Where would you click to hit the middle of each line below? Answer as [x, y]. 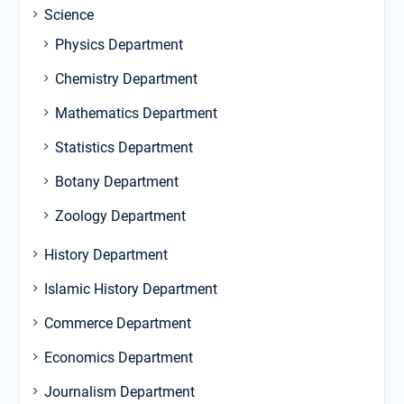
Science [69, 15]
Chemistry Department [126, 79]
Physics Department [119, 45]
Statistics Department [124, 148]
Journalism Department [119, 392]
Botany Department [116, 182]
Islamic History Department [130, 289]
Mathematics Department [136, 114]
